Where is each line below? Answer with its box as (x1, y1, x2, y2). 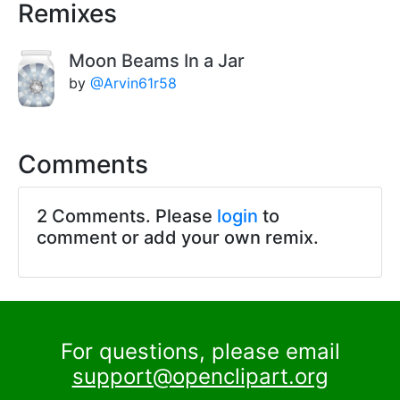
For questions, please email (60, 337, 340, 364)
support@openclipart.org (71, 362, 329, 389)
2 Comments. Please (37, 204, 217, 227)
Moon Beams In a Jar (69, 49, 246, 71)
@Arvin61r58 (90, 73, 178, 92)
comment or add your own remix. (37, 226, 319, 248)
